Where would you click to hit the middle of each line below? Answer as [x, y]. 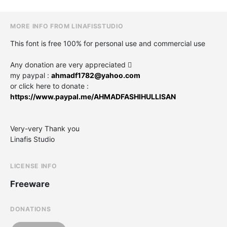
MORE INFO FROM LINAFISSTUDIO [67, 26]
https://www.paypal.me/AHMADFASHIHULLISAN [93, 96]
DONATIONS [31, 209]
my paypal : [31, 75]
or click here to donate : [49, 86]
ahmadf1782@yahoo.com [96, 75]
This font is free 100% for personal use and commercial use [108, 43]
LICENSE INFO [34, 166]
